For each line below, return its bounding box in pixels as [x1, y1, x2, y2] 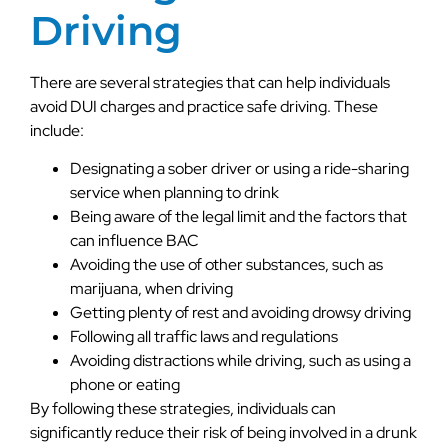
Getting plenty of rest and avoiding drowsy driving [70, 302, 411, 324]
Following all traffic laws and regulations [70, 326, 338, 348]
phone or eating [70, 374, 180, 396]
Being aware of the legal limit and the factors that [70, 206, 407, 228]
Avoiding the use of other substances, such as [70, 254, 383, 276]
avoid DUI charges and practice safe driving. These [30, 95, 378, 117]
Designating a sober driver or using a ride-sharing [70, 158, 409, 180]
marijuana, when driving [70, 278, 233, 300]
